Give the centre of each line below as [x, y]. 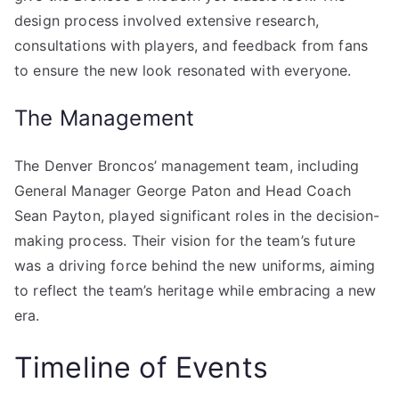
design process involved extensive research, [167, 20]
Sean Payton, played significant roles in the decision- [197, 216]
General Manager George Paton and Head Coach [183, 191]
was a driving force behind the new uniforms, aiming [195, 265]
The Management [105, 118]
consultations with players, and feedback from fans [191, 45]
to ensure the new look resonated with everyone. [183, 70]
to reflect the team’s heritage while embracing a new [195, 290]
